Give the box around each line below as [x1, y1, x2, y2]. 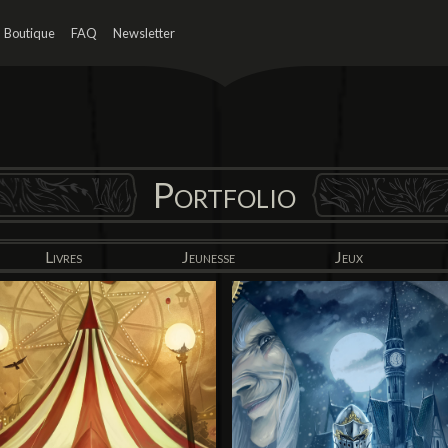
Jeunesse [182, 247, 235, 267]
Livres [44, 247, 82, 267]
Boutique [4, 25, 56, 41]
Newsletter [113, 25, 176, 41]
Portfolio [152, 173, 296, 216]
